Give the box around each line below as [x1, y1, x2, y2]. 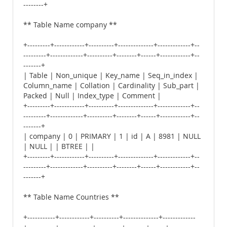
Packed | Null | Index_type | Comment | [23, 91, 161, 100]
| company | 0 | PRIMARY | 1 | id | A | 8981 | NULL [23, 132, 201, 141]
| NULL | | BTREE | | [23, 142, 95, 151]
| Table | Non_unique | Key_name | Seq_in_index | [23, 71, 198, 80]
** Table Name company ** [23, 20, 117, 29]
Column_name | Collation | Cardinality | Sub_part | [23, 81, 200, 90]
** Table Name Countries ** [23, 193, 119, 202]
